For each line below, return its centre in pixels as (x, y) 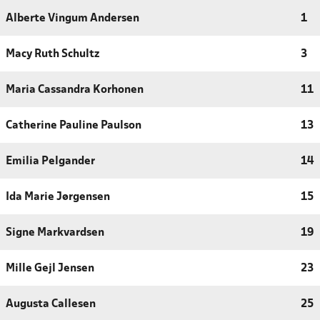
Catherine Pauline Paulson (74, 125)
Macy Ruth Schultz (52, 54)
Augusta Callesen (51, 304)
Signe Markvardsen (55, 232)
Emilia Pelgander (50, 161)
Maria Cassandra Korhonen (75, 90)
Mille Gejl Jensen (50, 268)
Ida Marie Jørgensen (58, 197)
